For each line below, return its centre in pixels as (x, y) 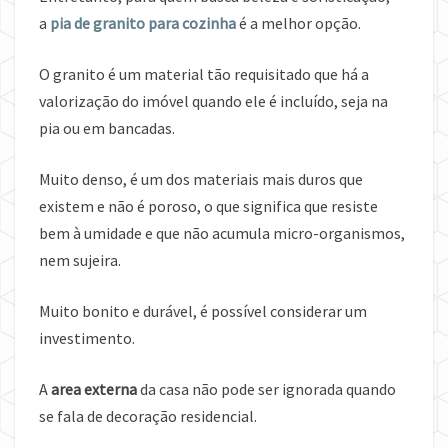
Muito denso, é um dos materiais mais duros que (201, 179)
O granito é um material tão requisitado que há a (204, 74)
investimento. (87, 338)
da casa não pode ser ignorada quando (266, 389)
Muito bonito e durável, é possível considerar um (203, 311)
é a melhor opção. (298, 23)
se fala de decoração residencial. (148, 416)
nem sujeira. (80, 260)
